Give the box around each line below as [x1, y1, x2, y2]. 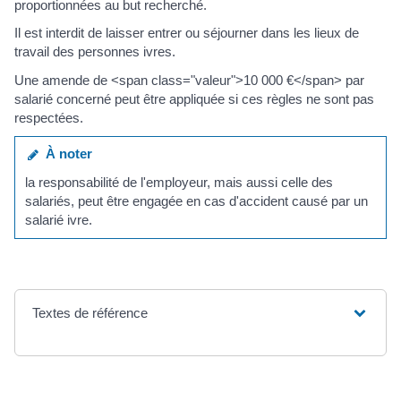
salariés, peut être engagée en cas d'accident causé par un [25, 192, 369, 209]
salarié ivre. [25, 211, 93, 227]
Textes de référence [32, 305, 149, 321]
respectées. [14, 109, 83, 125]
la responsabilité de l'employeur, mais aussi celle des [25, 174, 334, 190]
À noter [38, 146, 93, 162]
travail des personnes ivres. [14, 44, 175, 60]
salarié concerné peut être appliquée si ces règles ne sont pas [14, 90, 374, 107]
